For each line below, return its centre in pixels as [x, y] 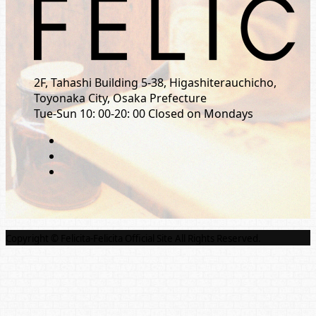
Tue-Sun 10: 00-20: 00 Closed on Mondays [144, 114]
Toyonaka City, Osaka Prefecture [120, 98]
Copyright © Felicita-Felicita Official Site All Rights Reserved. [133, 239]
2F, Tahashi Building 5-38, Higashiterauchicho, [155, 83]
